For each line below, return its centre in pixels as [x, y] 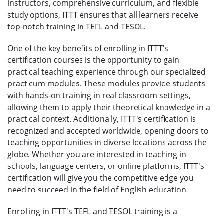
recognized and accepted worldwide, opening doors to [108, 130]
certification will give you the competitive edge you [100, 178]
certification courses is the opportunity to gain [93, 60]
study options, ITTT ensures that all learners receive [103, 14]
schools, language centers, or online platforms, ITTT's [106, 166]
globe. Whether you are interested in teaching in [97, 154]
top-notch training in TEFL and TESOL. [77, 26]
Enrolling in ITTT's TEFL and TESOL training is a [92, 211]
